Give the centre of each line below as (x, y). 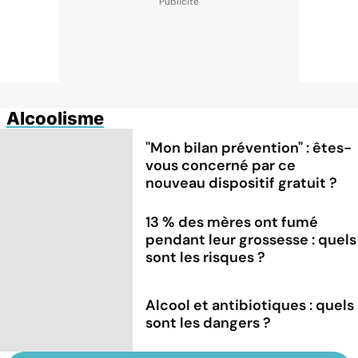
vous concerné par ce (221, 166)
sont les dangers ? (209, 323)
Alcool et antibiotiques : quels (250, 306)
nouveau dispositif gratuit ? (242, 183)
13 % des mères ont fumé (232, 223)
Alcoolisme (55, 118)
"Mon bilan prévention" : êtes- (249, 148)
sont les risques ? (206, 258)
